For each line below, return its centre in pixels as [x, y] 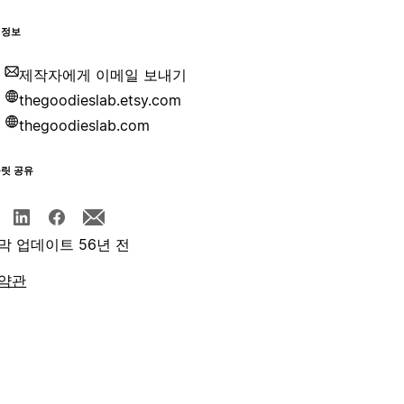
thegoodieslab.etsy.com [101, 101]
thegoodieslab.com [85, 126]
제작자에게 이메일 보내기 [103, 75]
